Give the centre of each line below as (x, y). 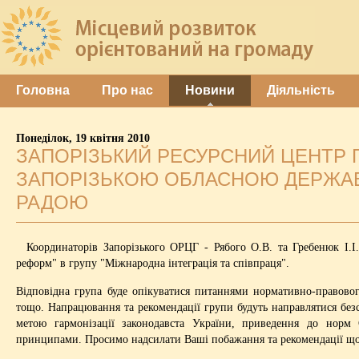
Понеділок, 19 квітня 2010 (83, 138)
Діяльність (301, 90)
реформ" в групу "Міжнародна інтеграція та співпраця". (153, 263)
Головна (43, 90)
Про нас (127, 90)
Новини (210, 90)
